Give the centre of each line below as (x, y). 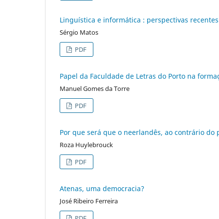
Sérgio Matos (79, 32)
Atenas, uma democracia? (102, 188)
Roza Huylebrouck (86, 144)
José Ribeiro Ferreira (89, 201)
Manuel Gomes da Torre (95, 88)
